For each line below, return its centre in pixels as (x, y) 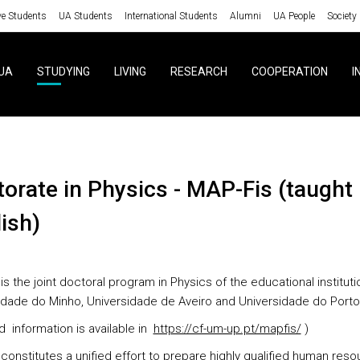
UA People (294, 16)
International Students (171, 16)
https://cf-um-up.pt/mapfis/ (227, 329)
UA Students (85, 16)
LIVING (130, 72)
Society (342, 16)
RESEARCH (198, 72)
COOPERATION (289, 72)
